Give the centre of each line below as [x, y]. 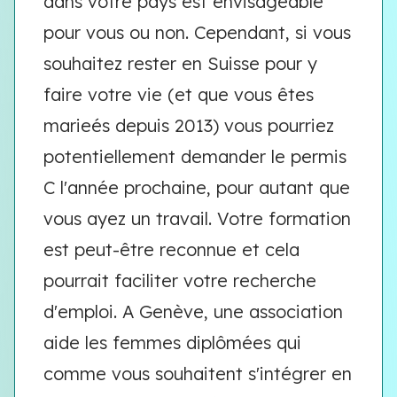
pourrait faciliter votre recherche [180, 280]
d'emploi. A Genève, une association [193, 311]
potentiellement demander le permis [195, 156]
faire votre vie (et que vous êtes [179, 94]
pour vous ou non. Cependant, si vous [197, 32]
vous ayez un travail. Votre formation [197, 218]
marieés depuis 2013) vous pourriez [189, 125]
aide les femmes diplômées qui [172, 343]
